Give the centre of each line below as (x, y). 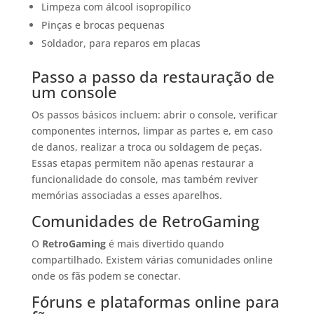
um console (74, 92)
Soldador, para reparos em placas (121, 43)
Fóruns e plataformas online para (155, 302)
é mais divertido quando (164, 244)
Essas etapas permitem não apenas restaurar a (142, 163)
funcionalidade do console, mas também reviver (144, 179)
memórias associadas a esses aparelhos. (127, 196)
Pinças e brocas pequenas (103, 25)
